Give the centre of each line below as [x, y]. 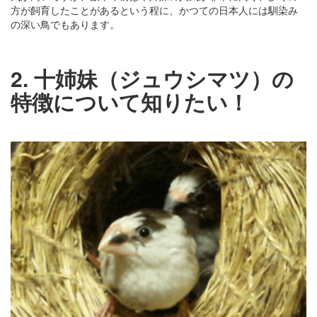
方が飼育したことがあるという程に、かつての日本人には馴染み [154, 10]
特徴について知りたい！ [130, 101]
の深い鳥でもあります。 [65, 24]
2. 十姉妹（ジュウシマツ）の [152, 78]
